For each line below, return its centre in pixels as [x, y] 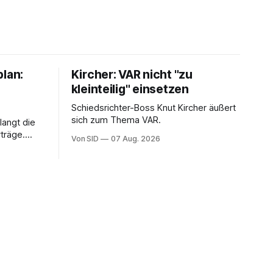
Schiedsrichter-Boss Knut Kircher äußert [153, 108]
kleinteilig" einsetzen [130, 89]
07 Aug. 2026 [136, 139]
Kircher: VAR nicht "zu [132, 75]
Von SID [85, 139]
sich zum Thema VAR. [116, 120]
